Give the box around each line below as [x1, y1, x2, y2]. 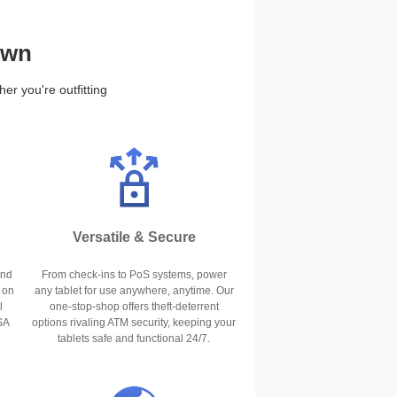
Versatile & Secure [72, 229, 196, 245]
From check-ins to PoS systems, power [41, 268, 227, 281]
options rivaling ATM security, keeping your [32, 315, 236, 329]
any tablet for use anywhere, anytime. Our [34, 284, 234, 297]
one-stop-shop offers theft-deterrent [49, 300, 219, 313]
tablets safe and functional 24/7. [58, 331, 210, 345]
